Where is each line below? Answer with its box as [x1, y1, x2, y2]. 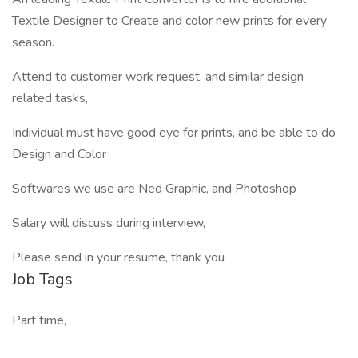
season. [12, 34, 54, 51]
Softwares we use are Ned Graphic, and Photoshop [12, 180, 296, 197]
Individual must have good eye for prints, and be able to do [12, 124, 336, 141]
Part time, [12, 312, 66, 329]
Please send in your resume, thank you [12, 249, 225, 266]
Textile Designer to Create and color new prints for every [12, 12, 327, 30]
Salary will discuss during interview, [12, 214, 205, 232]
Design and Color [12, 145, 106, 163]
